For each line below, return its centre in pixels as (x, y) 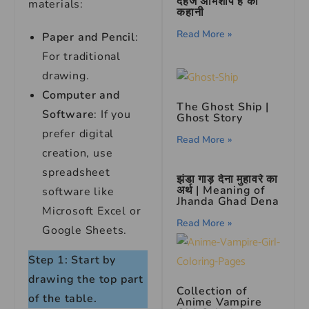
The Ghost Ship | (223, 107)
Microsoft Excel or (92, 211)
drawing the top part (86, 279)
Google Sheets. (85, 230)
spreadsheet (76, 172)
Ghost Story (210, 118)
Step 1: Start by (72, 260)
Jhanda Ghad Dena (228, 201)
